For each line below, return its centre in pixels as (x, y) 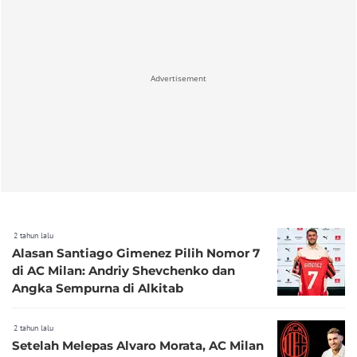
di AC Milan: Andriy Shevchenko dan (124, 270)
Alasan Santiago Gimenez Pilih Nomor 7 (136, 253)
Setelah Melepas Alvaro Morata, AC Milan (138, 345)
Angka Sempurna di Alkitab (98, 288)
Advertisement (178, 78)
